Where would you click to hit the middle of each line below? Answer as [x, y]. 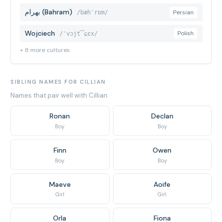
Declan [162, 116]
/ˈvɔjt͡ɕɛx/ [79, 33]
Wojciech [40, 33]
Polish [186, 33]
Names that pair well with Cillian [59, 95]
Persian [183, 12]
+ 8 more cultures [45, 50]
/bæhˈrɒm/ [93, 13]
